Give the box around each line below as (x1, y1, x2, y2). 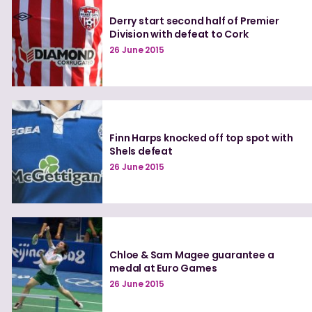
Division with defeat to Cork (109, 27, 249, 42)
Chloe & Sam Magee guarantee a (109, 248, 274, 262)
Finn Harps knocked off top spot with (109, 131, 294, 146)
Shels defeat (109, 144, 173, 159)
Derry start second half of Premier (109, 14, 279, 29)
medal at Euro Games (109, 261, 217, 275)
